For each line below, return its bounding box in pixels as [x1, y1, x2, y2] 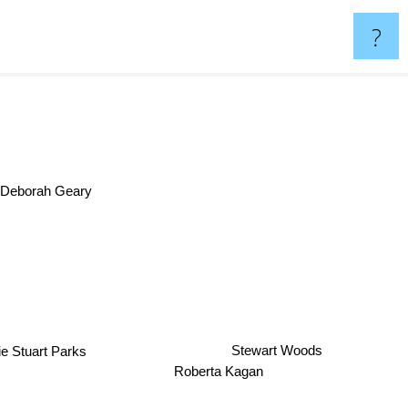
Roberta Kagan [175, 366, 265, 382]
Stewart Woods [230, 341, 322, 357]
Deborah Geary [2, 183, 95, 199]
